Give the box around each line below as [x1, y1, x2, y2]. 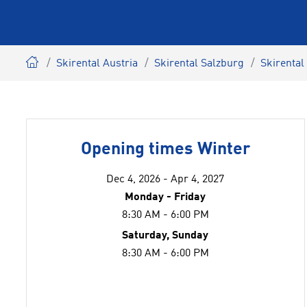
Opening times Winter [80, 141, 250, 158]
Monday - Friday [125, 192, 206, 203]
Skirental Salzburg [154, 58, 244, 69]
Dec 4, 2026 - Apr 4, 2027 [106, 174, 225, 185]
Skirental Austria [56, 58, 138, 69]
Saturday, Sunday [122, 230, 209, 241]
